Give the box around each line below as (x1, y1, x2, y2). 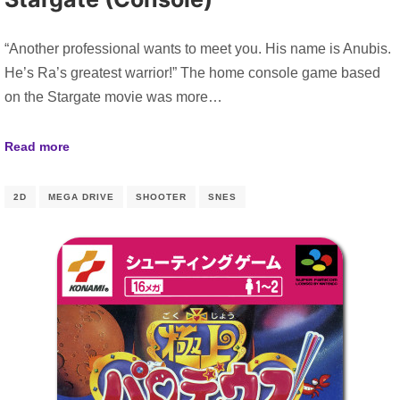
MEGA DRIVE (48, 191, 114, 202)
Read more (4, 138, 70, 154)
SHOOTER (136, 191, 187, 202)
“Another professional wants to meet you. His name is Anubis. (4, 41, 391, 57)
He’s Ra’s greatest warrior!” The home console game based (4, 65, 380, 81)
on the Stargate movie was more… (4, 89, 222, 105)
